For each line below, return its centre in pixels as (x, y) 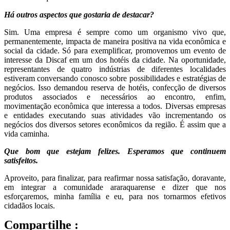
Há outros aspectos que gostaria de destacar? (79, 15)
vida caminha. (27, 134)
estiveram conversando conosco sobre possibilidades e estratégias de (115, 79)
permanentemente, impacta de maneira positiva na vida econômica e (115, 42)
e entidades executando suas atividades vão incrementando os (115, 116)
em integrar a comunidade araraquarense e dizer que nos (115, 187)
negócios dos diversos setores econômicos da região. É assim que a (115, 125)
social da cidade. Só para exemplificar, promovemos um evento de (115, 51)
